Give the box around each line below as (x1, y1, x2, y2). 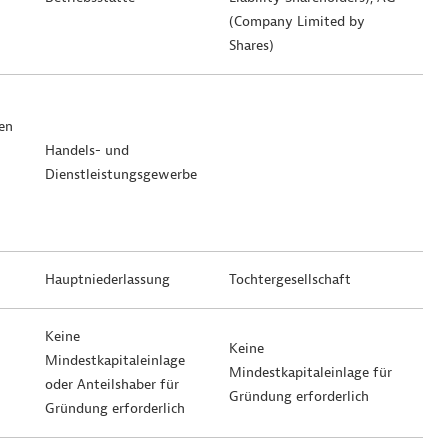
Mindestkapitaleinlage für (229, 364, 392, 381)
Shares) (229, 37, 274, 54)
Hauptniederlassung (45, 271, 170, 288)
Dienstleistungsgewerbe (45, 166, 197, 183)
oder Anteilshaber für (45, 376, 179, 393)
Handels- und (45, 142, 129, 159)
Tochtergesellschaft (229, 271, 351, 288)
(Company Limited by (229, 13, 365, 30)
